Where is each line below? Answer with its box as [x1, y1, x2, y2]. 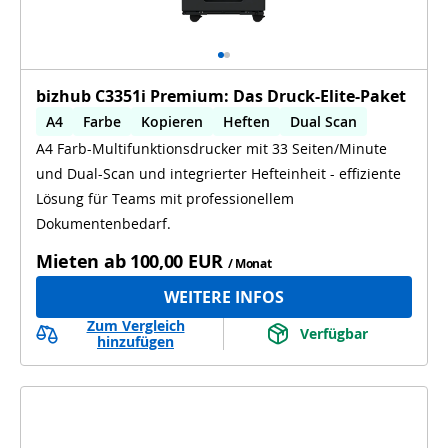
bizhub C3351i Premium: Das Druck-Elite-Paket [36, 84, 406, 107]
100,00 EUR [129, 248, 223, 273]
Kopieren [141, 111, 203, 131]
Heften [223, 111, 270, 131]
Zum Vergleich [86, 315, 185, 335]
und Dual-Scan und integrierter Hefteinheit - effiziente [36, 163, 401, 183]
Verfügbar [300, 324, 368, 343]
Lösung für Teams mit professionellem [36, 188, 294, 208]
